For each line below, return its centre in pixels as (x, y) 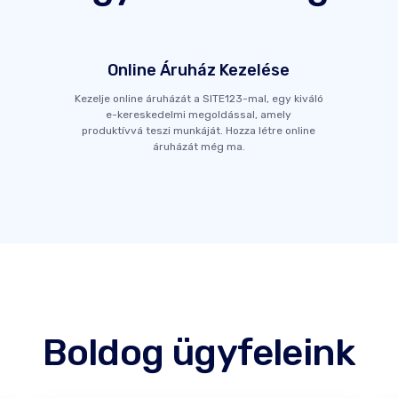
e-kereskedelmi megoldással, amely (199, 114)
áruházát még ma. (199, 146)
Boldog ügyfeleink (199, 352)
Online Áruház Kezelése (199, 70)
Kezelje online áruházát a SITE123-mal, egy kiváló (199, 98)
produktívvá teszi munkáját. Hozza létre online (199, 130)
